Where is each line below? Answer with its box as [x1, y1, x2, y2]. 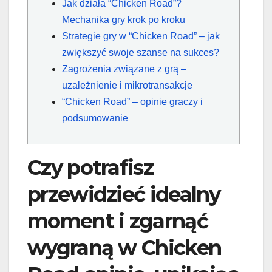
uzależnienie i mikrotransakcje [62, 80, 192, 91]
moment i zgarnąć [27, 208, 208, 234]
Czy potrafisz [27, 155, 153, 181]
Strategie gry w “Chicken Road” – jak [62, 31, 220, 42]
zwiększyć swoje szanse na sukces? [62, 47, 219, 58]
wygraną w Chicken [27, 235, 222, 261]
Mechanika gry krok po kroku [62, 15, 185, 25]
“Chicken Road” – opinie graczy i [62, 97, 203, 107]
